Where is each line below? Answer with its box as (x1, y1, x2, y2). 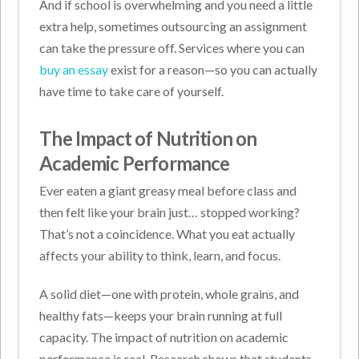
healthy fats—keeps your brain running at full (39, 307, 283, 323)
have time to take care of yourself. (39, 83, 224, 99)
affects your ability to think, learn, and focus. (39, 247, 281, 263)
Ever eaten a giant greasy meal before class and (39, 182, 297, 198)
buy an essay (39, 61, 109, 77)
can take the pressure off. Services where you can (39, 39, 305, 55)
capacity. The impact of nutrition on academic (39, 329, 289, 345)
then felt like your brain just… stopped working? (39, 204, 301, 220)
